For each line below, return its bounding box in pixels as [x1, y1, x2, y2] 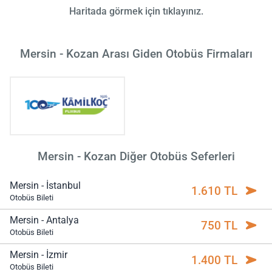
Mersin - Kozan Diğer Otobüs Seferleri [37, 149, 235, 164]
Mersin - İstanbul [10, 179, 81, 191]
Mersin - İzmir [10, 249, 67, 261]
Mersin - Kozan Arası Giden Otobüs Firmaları [19, 47, 253, 61]
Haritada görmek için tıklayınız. [69, 5, 203, 18]
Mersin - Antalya [10, 214, 79, 226]
